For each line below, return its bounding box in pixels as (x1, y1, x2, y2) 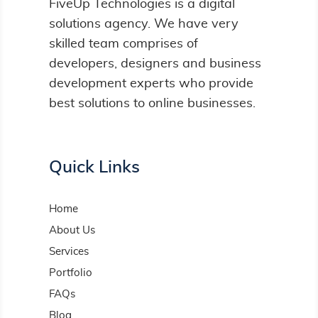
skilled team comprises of (48, 38, 198, 51)
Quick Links (48, 159, 140, 177)
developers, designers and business (48, 57, 261, 71)
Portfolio (48, 268, 92, 279)
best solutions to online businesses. (48, 97, 256, 111)
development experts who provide (48, 77, 253, 91)
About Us (48, 225, 95, 236)
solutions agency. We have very (48, 18, 238, 31)
